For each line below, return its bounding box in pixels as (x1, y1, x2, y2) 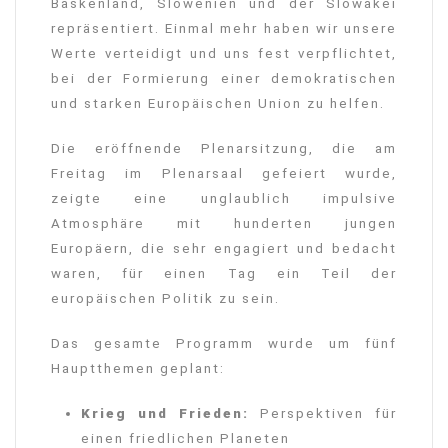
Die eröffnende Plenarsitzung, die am (51, 141, 397, 157)
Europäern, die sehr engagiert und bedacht (51, 241, 397, 257)
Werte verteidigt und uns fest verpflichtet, (51, 46, 397, 62)
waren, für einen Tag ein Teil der (51, 266, 397, 282)
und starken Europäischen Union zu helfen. (51, 96, 385, 112)
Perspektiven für (249, 406, 397, 422)
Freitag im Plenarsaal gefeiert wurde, (51, 166, 397, 182)
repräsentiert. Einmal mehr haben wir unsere (51, 21, 397, 37)
